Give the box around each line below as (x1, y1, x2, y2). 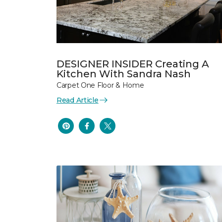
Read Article (56, 95, 99, 105)
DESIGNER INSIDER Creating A (56, 57, 209, 70)
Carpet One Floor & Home (56, 80, 144, 90)
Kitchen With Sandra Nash (56, 67, 191, 80)
